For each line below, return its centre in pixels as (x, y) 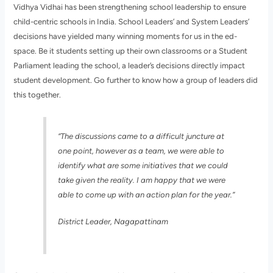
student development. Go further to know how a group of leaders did (136, 80)
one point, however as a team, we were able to (141, 151)
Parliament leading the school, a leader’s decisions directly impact (129, 66)
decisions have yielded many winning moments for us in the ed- (126, 37)
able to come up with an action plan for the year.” (146, 194)
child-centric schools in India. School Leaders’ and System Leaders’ (132, 22)
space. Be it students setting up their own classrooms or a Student (131, 51)
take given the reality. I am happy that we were (141, 180)
